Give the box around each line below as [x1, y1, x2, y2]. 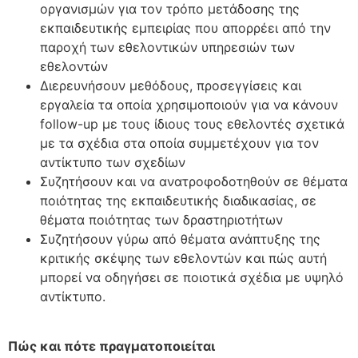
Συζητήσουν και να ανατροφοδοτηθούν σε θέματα [40, 173, 348, 189]
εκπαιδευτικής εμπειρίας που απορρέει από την [40, 19, 331, 36]
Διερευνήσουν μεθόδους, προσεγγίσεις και [40, 77, 301, 93]
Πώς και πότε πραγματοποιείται [8, 338, 215, 355]
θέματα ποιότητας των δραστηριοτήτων [40, 211, 283, 228]
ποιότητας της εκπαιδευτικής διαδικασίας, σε [40, 192, 316, 209]
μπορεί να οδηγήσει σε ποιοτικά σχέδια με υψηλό [40, 268, 344, 285]
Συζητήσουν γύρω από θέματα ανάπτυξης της [40, 230, 320, 247]
